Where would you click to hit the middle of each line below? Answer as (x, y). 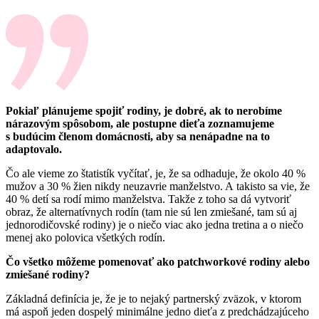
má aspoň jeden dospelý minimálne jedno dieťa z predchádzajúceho (157, 311)
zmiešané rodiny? (48, 274)
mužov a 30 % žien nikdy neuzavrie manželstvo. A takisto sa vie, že (158, 186)
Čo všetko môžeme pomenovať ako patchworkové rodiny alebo (158, 261)
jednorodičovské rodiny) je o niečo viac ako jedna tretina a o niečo (155, 224)
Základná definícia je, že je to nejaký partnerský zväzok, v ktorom (153, 298)
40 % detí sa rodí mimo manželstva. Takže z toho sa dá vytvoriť (148, 199)
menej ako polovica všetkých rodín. (85, 237)
